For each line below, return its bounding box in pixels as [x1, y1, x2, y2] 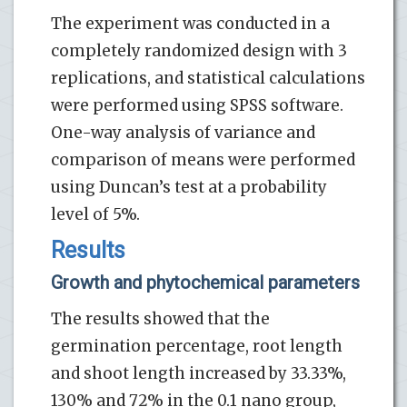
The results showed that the [51, 308, 270, 329]
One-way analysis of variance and [51, 122, 315, 143]
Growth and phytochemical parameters [51, 271, 360, 293]
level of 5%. [51, 203, 140, 224]
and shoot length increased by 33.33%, [51, 362, 346, 383]
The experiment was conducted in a [51, 13, 330, 34]
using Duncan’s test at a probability [51, 176, 327, 197]
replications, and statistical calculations [51, 67, 365, 88]
